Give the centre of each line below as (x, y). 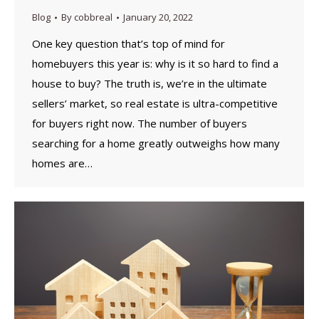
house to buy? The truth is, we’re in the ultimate (150, 84)
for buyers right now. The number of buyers (140, 124)
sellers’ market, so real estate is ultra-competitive (155, 104)
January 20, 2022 (158, 17)
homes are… (62, 163)
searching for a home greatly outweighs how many (156, 143)
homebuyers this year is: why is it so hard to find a (155, 64)
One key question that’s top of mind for (129, 44)
